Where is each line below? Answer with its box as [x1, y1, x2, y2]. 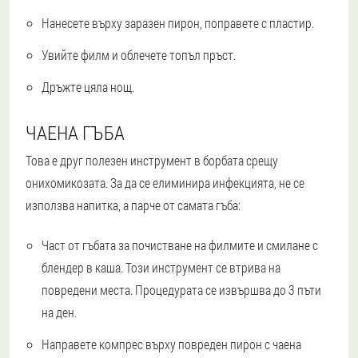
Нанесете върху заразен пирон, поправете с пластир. [42, 14, 314, 32]
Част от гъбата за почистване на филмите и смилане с [42, 237, 318, 254]
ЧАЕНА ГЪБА [26, 120, 125, 146]
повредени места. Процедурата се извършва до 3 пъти [42, 281, 321, 299]
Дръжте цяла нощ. [42, 78, 134, 96]
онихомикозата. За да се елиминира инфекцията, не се [26, 174, 304, 192]
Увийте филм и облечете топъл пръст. [42, 46, 236, 64]
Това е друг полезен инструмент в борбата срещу [26, 152, 278, 169]
